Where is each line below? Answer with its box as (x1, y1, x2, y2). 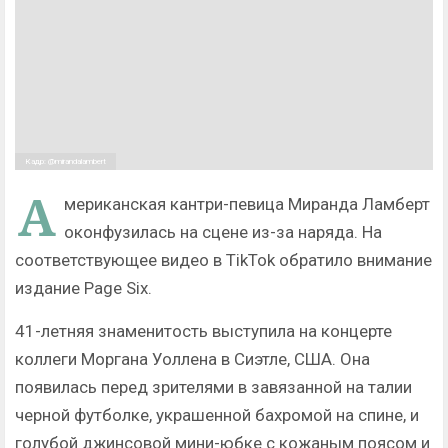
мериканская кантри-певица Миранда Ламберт (64, 194, 430, 215)
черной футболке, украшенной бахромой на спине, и (15, 405, 419, 426)
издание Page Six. (15, 278, 152, 299)
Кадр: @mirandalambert (25, 157, 106, 167)
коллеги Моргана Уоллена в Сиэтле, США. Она (15, 349, 370, 370)
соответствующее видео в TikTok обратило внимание (15, 250, 432, 271)
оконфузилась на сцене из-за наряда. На (64, 222, 382, 243)
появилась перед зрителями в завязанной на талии (15, 377, 412, 398)
